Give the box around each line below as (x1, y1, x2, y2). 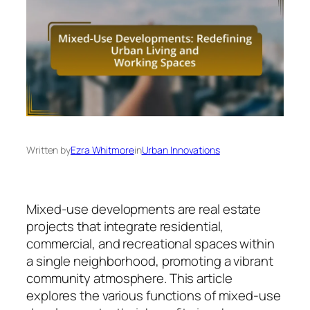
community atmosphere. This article (26, 268, 232, 287)
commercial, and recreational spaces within (26, 234, 275, 253)
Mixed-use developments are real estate (26, 199, 262, 218)
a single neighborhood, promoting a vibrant (26, 251, 273, 270)
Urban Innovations (141, 143, 220, 156)
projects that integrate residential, (26, 217, 224, 235)
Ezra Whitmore (71, 143, 134, 156)
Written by (26, 143, 71, 156)
